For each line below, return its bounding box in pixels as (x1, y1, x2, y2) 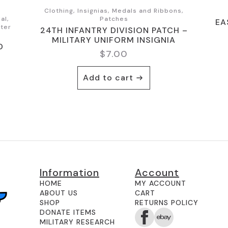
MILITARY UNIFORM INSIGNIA (52, 34, 176, 45)
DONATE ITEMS (39, 207, 96, 217)
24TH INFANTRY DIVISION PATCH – (40, 24, 188, 36)
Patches (99, 14, 128, 23)
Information (39, 165, 99, 179)
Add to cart (83, 72, 134, 83)
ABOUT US (39, 188, 78, 197)
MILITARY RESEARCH (39, 217, 115, 226)
